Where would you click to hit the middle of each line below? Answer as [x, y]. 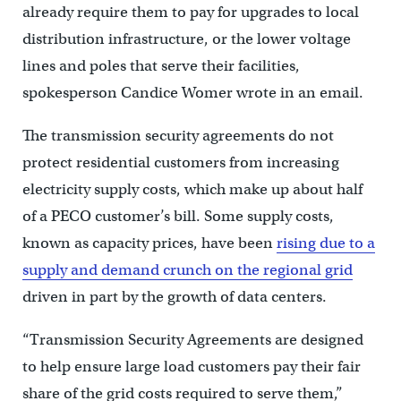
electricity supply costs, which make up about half [192, 190]
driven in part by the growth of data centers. [174, 297]
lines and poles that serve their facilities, [161, 66]
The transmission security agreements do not [178, 136]
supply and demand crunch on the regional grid [187, 270]
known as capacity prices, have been [149, 243]
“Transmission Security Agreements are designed [192, 340]
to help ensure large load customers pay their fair [191, 367]
